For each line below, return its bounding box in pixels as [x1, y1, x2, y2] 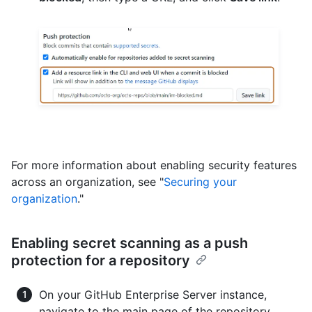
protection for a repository [11, 252, 190, 270]
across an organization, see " [11, 175, 164, 189]
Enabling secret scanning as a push [11, 235, 248, 252]
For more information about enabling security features [11, 158, 297, 173]
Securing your [164, 175, 237, 189]
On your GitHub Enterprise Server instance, [39, 288, 267, 302]
